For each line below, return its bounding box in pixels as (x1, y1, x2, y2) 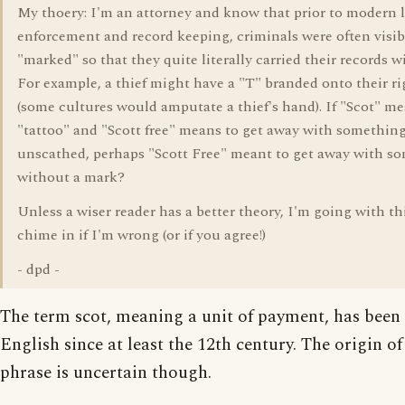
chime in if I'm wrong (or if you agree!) (17, 224, 266, 246)
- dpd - (17, 259, 60, 280)
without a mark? (17, 166, 125, 188)
